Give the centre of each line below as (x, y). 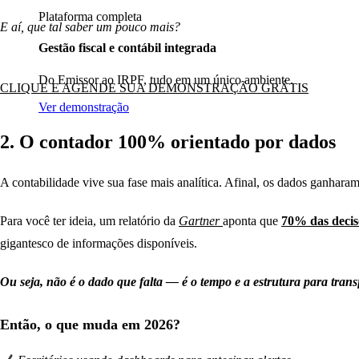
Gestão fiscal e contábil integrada (127, 48)
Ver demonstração (84, 107)
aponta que (252, 220)
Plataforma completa (90, 16)
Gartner (199, 220)
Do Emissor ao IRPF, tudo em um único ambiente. (166, 79)
